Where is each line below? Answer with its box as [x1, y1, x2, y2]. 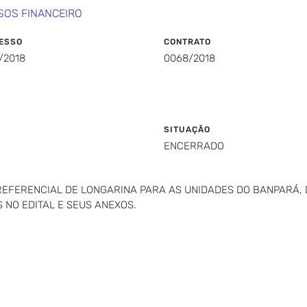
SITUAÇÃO [164, 125, 210, 134]
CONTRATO [164, 37, 211, 47]
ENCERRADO [164, 140, 224, 152]
